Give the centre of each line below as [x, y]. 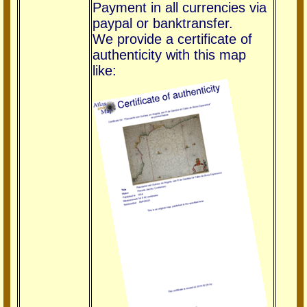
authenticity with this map [169, 54]
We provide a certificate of [172, 39]
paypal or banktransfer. [163, 23]
